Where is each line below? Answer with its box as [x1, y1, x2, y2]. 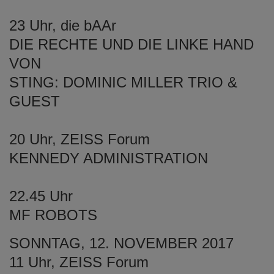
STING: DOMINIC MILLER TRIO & [9, 73, 237, 91]
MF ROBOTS [9, 206, 97, 223]
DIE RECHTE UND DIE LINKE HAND [9, 35, 254, 53]
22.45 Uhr [9, 187, 73, 204]
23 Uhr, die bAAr [9, 17, 116, 34]
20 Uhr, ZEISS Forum [9, 130, 150, 147]
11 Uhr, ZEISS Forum [9, 253, 149, 270]
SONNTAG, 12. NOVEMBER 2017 [9, 234, 234, 251]
